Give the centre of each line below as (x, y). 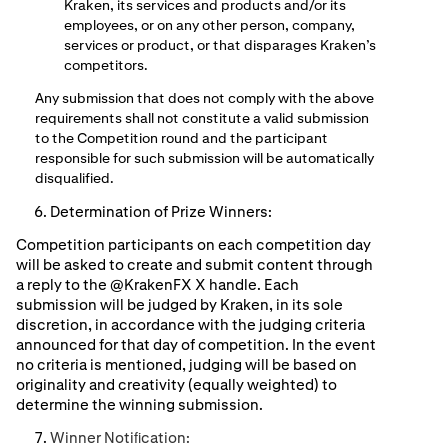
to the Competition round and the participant (181, 138)
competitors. (106, 64)
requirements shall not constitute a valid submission (201, 118)
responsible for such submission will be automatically (204, 158)
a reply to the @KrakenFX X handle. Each (157, 284)
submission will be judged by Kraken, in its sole (179, 304)
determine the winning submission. (139, 404)
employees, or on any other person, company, (209, 24)
